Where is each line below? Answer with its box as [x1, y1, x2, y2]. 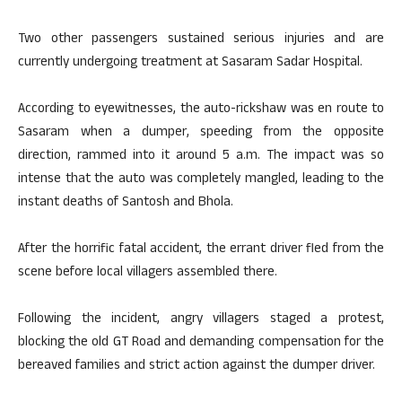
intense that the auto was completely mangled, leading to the [18, 169, 384, 191]
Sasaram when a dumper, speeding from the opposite [18, 122, 384, 144]
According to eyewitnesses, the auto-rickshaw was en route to [18, 99, 384, 121]
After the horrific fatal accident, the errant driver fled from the [18, 239, 384, 261]
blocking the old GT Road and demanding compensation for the [18, 332, 384, 354]
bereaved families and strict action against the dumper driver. [18, 355, 375, 378]
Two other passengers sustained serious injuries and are [18, 29, 384, 51]
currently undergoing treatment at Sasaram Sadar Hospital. [18, 52, 363, 74]
